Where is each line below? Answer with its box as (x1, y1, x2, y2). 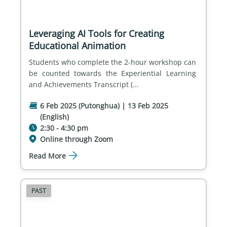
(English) (40, 111, 69, 122)
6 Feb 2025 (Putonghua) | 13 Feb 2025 (40, 100, 168, 110)
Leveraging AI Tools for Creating (29, 27, 164, 40)
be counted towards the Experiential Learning (29, 68, 198, 78)
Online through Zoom (40, 134, 113, 144)
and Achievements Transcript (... (29, 79, 139, 89)
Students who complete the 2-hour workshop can (29, 57, 198, 67)
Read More (29, 150, 66, 161)
